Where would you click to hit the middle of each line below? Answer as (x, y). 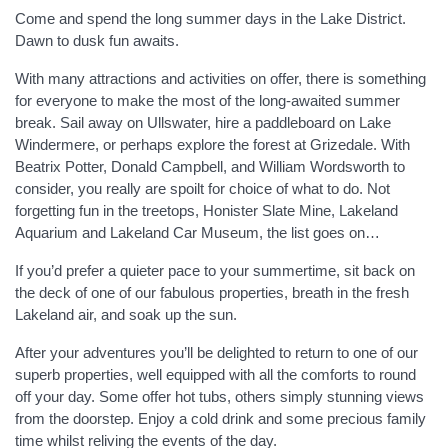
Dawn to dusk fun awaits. (97, 40)
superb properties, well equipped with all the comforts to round (215, 374)
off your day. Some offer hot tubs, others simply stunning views (219, 396)
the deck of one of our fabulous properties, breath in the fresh (212, 292)
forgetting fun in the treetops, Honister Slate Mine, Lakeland (206, 210)
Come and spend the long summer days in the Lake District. (210, 18)
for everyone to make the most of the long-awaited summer (207, 100)
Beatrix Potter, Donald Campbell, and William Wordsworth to (210, 166)
